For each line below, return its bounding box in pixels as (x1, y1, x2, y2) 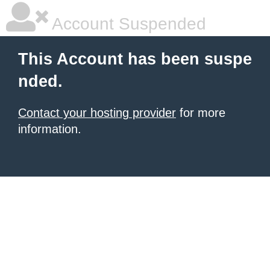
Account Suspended (48, 14, 206, 33)
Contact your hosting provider (18, 106, 176, 119)
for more (176, 106, 225, 119)
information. (18, 122, 81, 136)
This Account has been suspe (18, 50, 252, 68)
